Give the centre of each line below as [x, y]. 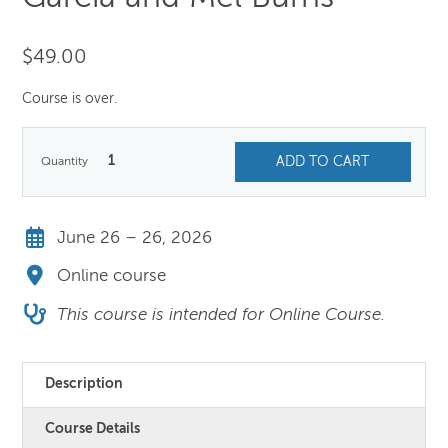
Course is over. [70, 98]
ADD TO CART [323, 161]
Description [84, 384]
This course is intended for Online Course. [221, 315]
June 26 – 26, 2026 [135, 238]
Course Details [93, 429]
